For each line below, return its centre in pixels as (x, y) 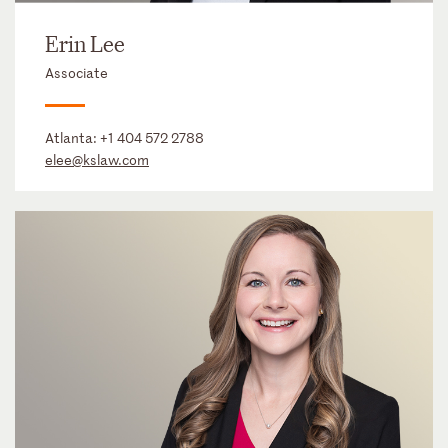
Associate (76, 73)
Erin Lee (85, 45)
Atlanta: (72, 138)
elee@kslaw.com (97, 160)
